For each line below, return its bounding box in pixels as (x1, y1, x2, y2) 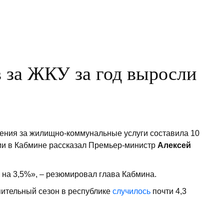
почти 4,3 (150, 187, 186, 196)
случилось (112, 187, 150, 196)
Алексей (155, 141, 191, 150)
